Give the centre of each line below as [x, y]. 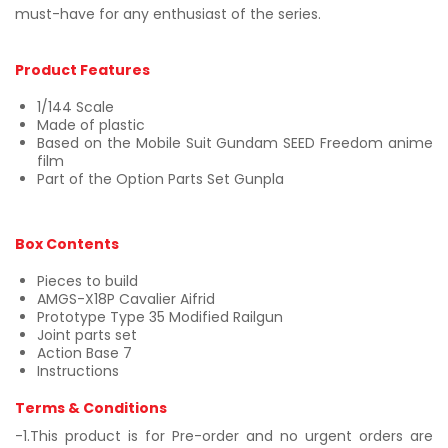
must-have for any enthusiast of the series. [168, 14]
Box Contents [67, 244]
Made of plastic [91, 125]
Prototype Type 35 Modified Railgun [160, 317]
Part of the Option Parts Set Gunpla [160, 179]
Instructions [78, 371]
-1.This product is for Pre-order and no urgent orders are [224, 436]
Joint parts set [87, 335]
